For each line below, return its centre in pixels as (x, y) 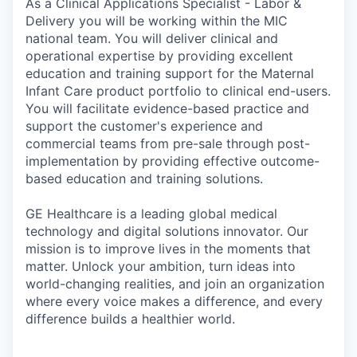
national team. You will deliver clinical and (152, 39)
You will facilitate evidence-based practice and (167, 109)
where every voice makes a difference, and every (174, 302)
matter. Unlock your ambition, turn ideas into (161, 267)
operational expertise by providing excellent (159, 56)
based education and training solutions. (144, 179)
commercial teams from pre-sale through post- (168, 144)
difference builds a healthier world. (130, 319)
